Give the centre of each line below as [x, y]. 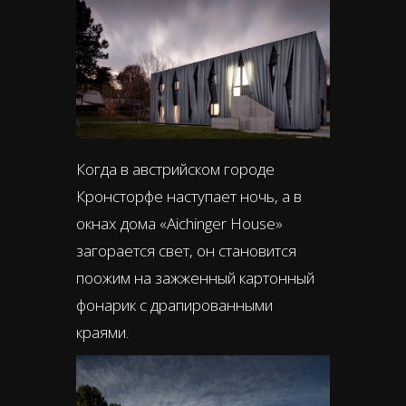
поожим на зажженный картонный [195, 277]
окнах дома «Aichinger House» [179, 223]
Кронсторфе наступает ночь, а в [189, 196]
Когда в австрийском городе [175, 169]
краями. [102, 332]
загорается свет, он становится [186, 250]
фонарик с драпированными [174, 304]
